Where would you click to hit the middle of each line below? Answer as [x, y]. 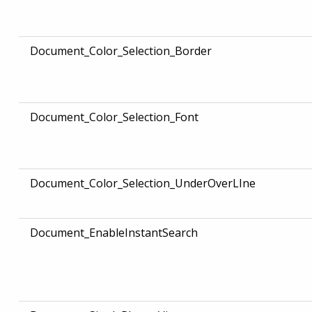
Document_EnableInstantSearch [114, 233]
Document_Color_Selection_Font [114, 117]
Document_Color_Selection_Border [120, 51]
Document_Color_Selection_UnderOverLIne [142, 184]
